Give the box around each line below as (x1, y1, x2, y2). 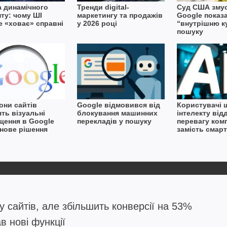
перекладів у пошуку (77, 117, 152, 126)
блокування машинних (77, 109, 158, 118)
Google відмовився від (77, 101, 160, 109)
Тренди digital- (77, 3, 129, 12)
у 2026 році (77, 19, 117, 28)
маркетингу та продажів (77, 11, 163, 20)
